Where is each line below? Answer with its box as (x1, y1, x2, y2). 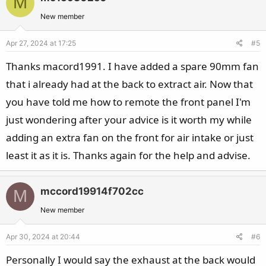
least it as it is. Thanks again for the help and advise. (6, 148, 251, 162)
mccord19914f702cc (40, 185, 144, 197)
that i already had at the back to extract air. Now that (6, 77, 253, 91)
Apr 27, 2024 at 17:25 (6, 38, 76, 47)
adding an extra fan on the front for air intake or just (6, 130, 254, 144)
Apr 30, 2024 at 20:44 (6, 232, 80, 241)
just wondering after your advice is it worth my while (6, 112, 252, 126)
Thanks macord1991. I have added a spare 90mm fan (6, 59, 259, 73)
